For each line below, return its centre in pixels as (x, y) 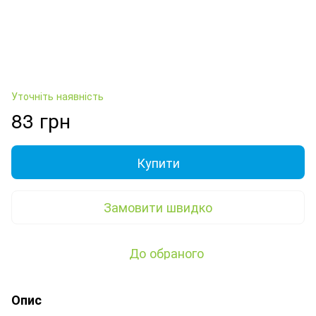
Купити (158, 162)
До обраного (166, 252)
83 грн (41, 120)
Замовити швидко (158, 207)
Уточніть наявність (57, 96)
